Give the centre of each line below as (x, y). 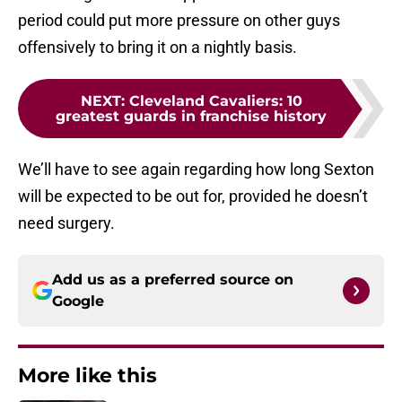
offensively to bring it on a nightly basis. (157, 48)
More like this (87, 376)
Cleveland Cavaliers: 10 (215, 101)
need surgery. (66, 223)
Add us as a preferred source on (173, 280)
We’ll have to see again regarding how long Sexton (196, 170)
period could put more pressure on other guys (179, 21)
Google (78, 301)
